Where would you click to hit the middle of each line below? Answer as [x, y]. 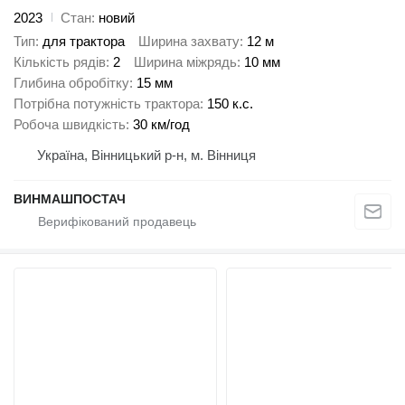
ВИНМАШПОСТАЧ [70, 199]
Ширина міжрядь [185, 62]
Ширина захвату [189, 42]
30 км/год [161, 125]
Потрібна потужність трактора [107, 104]
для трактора [84, 42]
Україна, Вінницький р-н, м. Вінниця [146, 155]
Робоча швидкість [70, 125]
